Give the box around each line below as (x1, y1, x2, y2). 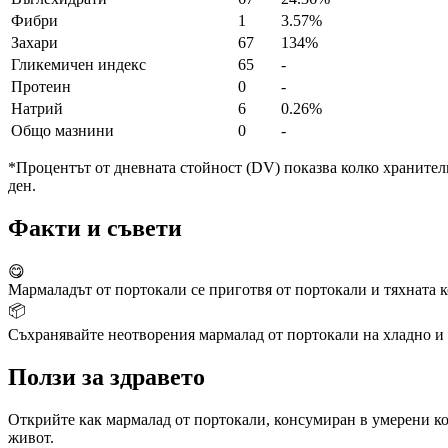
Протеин (11, 78, 71, 96)
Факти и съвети (8, 215, 182, 242)
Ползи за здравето (8, 364, 205, 390)
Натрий (11, 100, 63, 118)
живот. (8, 428, 54, 446)
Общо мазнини (11, 122, 114, 140)
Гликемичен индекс (11, 56, 146, 74)
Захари (11, 34, 58, 52)
